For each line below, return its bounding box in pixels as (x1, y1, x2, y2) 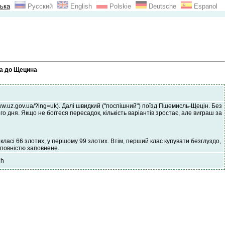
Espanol (192, 3, 217, 10)
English (68, 3, 92, 10)
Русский (26, 3, 53, 10)
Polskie (107, 3, 131, 10)
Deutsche (147, 3, 176, 10)
